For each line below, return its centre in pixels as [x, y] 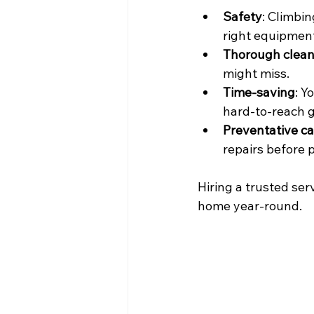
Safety [243, 17]
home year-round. [250, 206]
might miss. [256, 74]
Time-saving [259, 93]
